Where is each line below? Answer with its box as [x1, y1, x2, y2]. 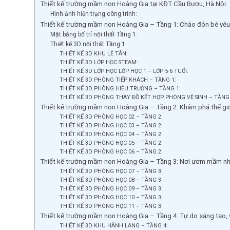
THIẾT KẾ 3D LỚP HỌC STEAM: [59, 59, 140, 66]
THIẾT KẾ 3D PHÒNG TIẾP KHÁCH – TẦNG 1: [59, 76, 178, 83]
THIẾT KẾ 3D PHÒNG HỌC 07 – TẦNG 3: [59, 167, 164, 175]
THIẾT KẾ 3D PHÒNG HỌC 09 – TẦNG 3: [59, 185, 164, 192]
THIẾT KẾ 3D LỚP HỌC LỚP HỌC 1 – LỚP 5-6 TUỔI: [59, 67, 188, 74]
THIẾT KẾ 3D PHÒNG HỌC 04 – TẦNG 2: [59, 130, 164, 138]
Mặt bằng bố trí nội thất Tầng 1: [50, 30, 138, 38]
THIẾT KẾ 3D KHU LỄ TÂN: [59, 50, 129, 57]
